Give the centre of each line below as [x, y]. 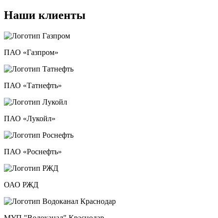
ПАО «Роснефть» [33, 151]
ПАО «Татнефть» [33, 85]
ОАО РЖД [21, 184]
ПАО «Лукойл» [30, 118]
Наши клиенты [45, 15]
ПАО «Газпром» [31, 52]
